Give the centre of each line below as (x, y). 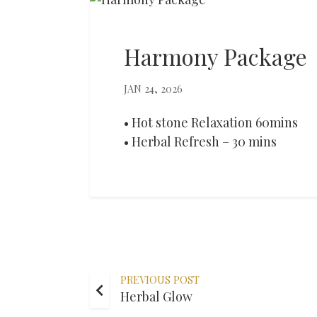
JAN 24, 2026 (153, 88)
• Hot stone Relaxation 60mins (211, 122)
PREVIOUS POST (160, 279)
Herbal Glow (156, 296)
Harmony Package (215, 56)
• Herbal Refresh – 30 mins (200, 141)
